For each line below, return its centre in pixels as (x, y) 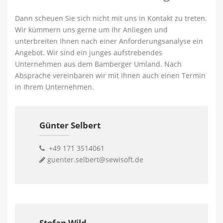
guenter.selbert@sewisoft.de (95, 159)
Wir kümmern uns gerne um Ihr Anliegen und (92, 29)
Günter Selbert (70, 125)
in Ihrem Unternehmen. (55, 87)
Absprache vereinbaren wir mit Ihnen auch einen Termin (111, 75)
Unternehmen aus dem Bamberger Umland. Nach (99, 64)
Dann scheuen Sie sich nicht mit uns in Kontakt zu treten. (111, 18)
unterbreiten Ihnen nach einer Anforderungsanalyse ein (109, 41)
